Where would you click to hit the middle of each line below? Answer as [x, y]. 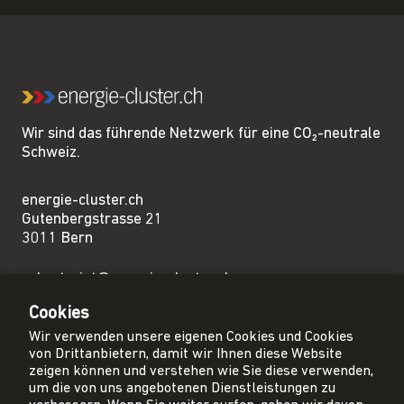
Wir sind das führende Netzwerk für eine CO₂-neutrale [201, 133]
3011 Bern [57, 238]
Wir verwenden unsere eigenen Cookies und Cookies [191, 337]
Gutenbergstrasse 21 [92, 219]
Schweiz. [51, 152]
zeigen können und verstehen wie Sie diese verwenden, [201, 371]
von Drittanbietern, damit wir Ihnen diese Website [185, 354]
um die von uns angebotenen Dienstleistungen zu [182, 388]
